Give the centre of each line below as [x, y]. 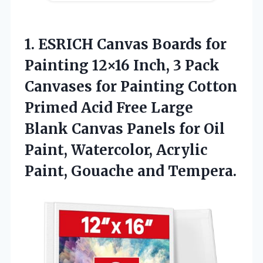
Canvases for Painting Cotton [131, 86]
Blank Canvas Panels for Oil [125, 129]
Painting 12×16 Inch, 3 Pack [122, 65]
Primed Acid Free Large [109, 107]
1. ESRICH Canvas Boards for [126, 44]
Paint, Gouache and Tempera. [131, 171]
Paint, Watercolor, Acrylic [116, 150]
